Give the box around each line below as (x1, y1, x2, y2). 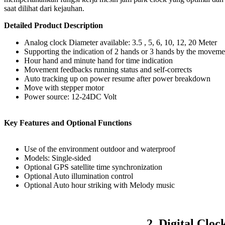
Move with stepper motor (24, 83, 104, 92)
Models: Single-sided (24, 153, 91, 162)
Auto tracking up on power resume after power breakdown (24, 74, 210, 83)
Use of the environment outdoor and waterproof (24, 144, 175, 153)
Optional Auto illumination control (24, 171, 133, 180)
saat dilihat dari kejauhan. (4, 4, 84, 13)
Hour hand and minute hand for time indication (24, 56, 173, 65)
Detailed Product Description (4, 21, 103, 30)
